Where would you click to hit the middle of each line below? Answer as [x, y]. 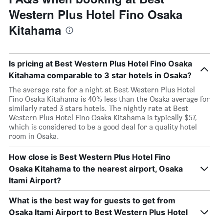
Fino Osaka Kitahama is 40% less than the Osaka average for [109, 99]
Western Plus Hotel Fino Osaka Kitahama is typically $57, [103, 118]
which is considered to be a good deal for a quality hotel [103, 127]
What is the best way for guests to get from [92, 200]
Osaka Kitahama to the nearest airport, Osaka [96, 169]
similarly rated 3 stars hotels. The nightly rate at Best [99, 108]
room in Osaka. [34, 136]
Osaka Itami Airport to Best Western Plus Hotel [98, 212]
